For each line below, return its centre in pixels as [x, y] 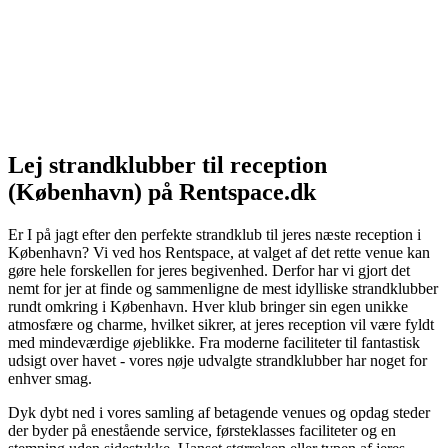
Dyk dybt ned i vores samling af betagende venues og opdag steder [219, 412]
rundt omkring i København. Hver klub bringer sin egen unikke [208, 306]
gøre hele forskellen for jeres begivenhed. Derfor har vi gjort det [209, 270]
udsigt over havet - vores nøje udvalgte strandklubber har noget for [217, 360]
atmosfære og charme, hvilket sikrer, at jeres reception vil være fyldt [221, 324]
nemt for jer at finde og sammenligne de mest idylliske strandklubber [223, 288]
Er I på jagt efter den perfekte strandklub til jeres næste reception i [214, 234]
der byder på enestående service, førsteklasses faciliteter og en [202, 430]
